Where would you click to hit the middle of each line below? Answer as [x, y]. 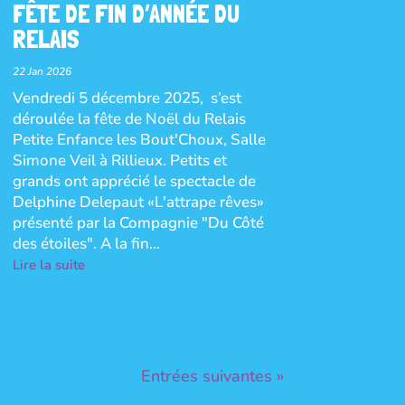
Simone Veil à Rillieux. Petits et [119, 160]
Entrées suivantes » [212, 376]
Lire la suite [48, 264]
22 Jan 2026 [42, 71]
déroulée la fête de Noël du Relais [129, 118]
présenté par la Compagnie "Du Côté [138, 222]
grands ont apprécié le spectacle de [134, 181]
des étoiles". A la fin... [86, 243]
